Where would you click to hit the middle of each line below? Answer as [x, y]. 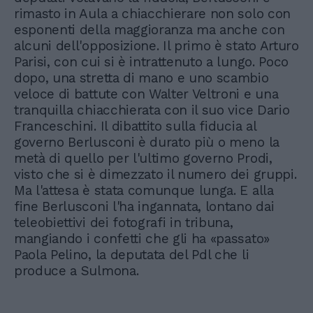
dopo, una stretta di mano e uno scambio [141, 78]
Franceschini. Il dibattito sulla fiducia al [135, 126]
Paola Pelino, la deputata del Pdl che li [132, 255]
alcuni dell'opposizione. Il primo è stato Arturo [156, 46]
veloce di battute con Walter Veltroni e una [146, 94]
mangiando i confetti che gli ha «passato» [142, 239]
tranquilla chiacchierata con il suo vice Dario [152, 110]
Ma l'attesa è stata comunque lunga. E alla [144, 191]
